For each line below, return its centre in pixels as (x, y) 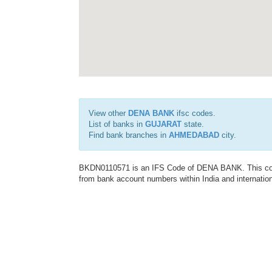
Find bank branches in (129, 135)
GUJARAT (163, 124)
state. (193, 124)
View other (108, 113)
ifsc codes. (195, 113)
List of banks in (117, 124)
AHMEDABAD (194, 135)
